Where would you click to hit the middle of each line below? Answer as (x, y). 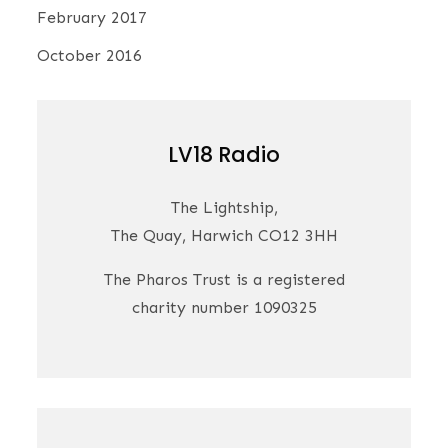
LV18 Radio (224, 155)
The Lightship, (224, 208)
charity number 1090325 (224, 308)
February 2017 (92, 18)
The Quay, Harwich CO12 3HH (224, 236)
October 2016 (90, 56)
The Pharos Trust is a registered (224, 280)
